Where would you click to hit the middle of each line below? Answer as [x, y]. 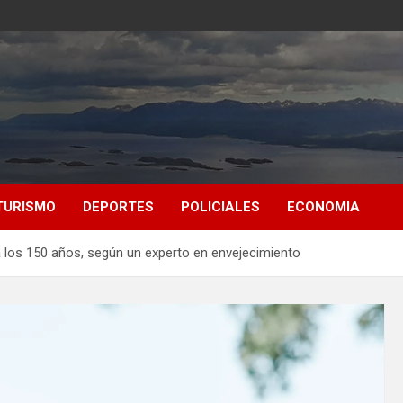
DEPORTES [118, 206]
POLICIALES [220, 206]
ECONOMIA [323, 206]
